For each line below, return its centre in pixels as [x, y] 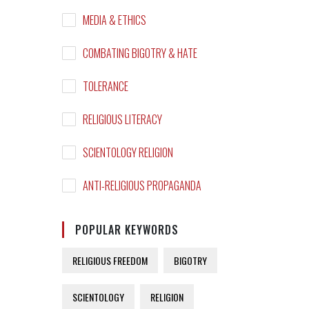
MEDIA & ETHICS [114, 20]
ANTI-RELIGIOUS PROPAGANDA [142, 186]
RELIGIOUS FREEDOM [110, 261]
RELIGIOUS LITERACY [122, 120]
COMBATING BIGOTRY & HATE [140, 53]
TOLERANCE [105, 87]
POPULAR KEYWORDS [127, 230]
